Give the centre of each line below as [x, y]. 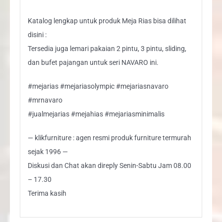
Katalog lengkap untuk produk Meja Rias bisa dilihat [107, 21]
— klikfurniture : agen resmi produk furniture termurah [109, 138]
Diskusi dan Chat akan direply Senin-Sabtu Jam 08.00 [109, 165]
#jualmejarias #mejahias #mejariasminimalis [96, 114]
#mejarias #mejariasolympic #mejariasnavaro [98, 86]
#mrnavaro [45, 100]
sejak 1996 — [48, 151]
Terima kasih [47, 193]
